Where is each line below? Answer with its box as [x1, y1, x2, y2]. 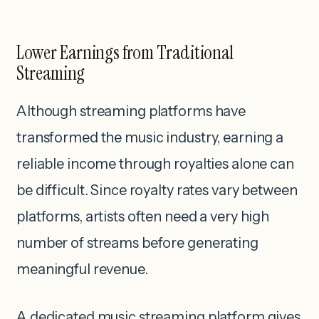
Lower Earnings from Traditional [16, 39, 234, 65]
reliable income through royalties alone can [16, 155, 294, 172]
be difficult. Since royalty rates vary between [16, 181, 298, 199]
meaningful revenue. [16, 260, 148, 278]
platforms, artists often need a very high [16, 207, 270, 225]
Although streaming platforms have [16, 102, 246, 120]
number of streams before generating [16, 234, 258, 251]
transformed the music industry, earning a [16, 128, 284, 146]
